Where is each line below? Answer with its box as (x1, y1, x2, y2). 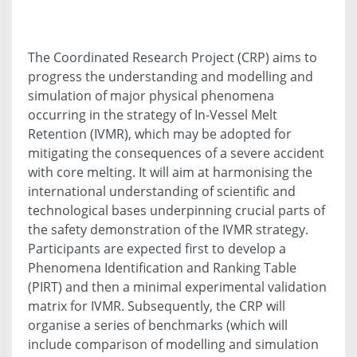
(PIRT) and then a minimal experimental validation (28, 277, 327, 296)
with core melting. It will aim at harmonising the (28, 163, 312, 181)
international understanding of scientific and (28, 182, 296, 200)
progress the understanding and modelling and (28, 67, 313, 85)
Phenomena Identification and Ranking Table (28, 258, 296, 277)
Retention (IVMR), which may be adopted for (28, 124, 292, 143)
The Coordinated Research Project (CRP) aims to (28, 48, 317, 66)
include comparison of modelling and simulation (28, 335, 319, 353)
